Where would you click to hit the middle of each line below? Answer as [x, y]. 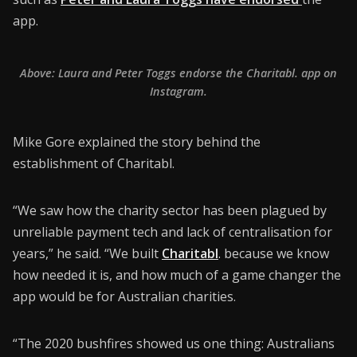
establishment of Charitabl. [94, 163]
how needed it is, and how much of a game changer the [177, 275]
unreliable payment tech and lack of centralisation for [173, 231]
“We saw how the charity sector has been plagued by [170, 210]
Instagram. [178, 91]
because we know [275, 253]
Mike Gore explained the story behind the [137, 141]
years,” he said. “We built [87, 253]
